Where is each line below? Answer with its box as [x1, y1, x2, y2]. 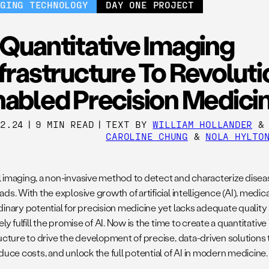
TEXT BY [106, 118, 153, 130]
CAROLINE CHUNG [106, 130, 188, 142]
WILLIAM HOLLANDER [153, 118, 253, 130]
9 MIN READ [35, 118, 94, 130]
